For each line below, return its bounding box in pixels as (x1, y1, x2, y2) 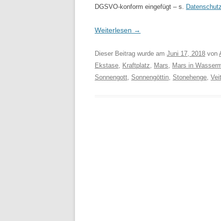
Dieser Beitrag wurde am (95, 50, 167, 57)
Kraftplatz (122, 62, 150, 69)
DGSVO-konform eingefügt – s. (95, 3, 186, 10)
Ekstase (95, 62, 118, 69)
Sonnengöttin (131, 74, 169, 81)
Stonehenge (173, 74, 207, 81)
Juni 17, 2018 (167, 50, 205, 57)
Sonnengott (95, 74, 127, 81)
